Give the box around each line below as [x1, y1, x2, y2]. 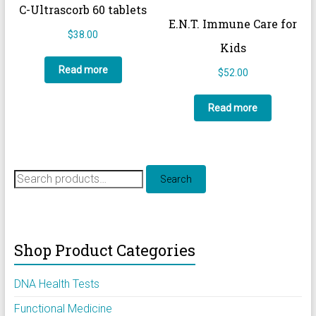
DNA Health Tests [13, 276, 99, 291]
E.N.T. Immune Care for [169, 16, 298, 31]
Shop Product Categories [13, 239, 195, 260]
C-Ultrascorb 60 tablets [19, 1, 147, 17]
